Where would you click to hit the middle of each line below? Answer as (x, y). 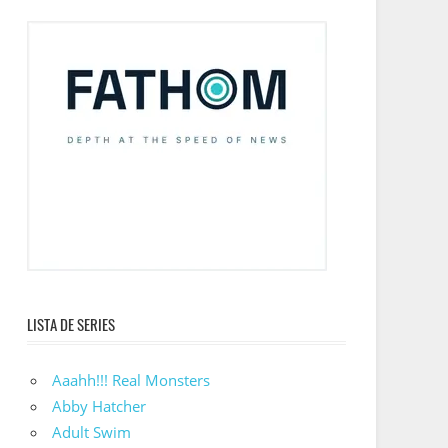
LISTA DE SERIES (70, 323)
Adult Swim (92, 432)
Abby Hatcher (99, 406)
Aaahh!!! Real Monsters (131, 380)
